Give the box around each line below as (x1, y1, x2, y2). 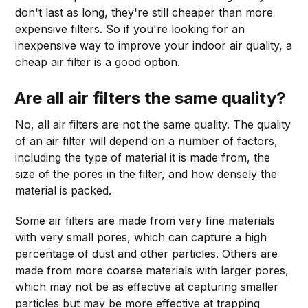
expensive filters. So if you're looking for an (15, 21, 245, 36)
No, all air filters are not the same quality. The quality (15, 117, 291, 131)
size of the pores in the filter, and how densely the (15, 166, 278, 181)
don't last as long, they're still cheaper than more (15, 5, 274, 19)
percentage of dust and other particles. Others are (15, 246, 278, 261)
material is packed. (15, 183, 112, 197)
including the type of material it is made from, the (15, 150, 271, 164)
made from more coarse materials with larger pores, (15, 263, 289, 277)
